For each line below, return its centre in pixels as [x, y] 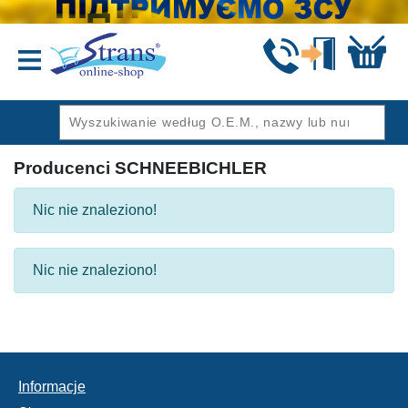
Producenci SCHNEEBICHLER [140, 168]
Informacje [52, 387]
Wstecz [32, 94]
